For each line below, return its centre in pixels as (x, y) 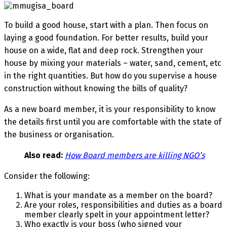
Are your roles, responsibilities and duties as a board (123, 205)
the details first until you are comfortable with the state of (113, 122)
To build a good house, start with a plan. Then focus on (106, 25)
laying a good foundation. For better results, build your (106, 37)
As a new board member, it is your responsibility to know (110, 109)
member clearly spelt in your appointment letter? (117, 214)
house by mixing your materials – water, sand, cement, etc (113, 63)
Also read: (44, 155)
